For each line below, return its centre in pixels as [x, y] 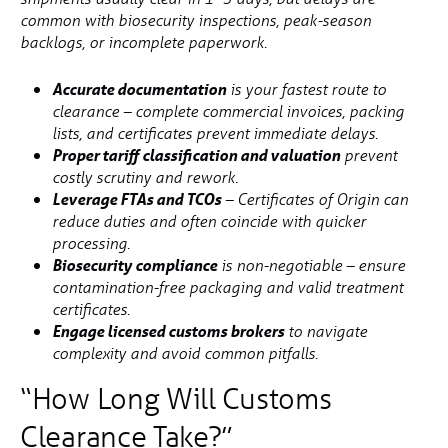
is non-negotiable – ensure [311, 265]
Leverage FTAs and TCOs [136, 199]
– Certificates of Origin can [314, 199]
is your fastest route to [306, 89]
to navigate [325, 331]
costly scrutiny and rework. [145, 177]
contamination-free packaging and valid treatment [227, 287]
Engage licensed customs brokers [168, 331]
